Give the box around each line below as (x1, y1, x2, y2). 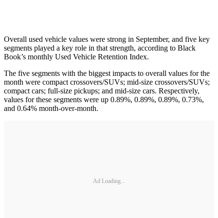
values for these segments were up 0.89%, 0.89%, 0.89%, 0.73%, (4, 95, 204, 104)
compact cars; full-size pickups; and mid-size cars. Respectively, (4, 86, 200, 95)
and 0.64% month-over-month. (4, 104, 98, 112)
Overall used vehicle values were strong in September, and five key (4, 35, 210, 43)
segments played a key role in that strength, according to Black (4, 43, 196, 52)
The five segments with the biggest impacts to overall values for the (4, 69, 210, 77)
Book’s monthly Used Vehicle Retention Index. (4, 52, 149, 61)
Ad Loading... (93, 178, 125, 185)
